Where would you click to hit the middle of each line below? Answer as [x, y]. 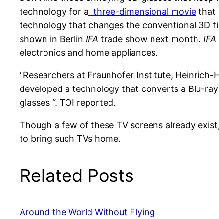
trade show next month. [152, 39]
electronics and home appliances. [89, 53]
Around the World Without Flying [87, 212]
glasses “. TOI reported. [68, 103]
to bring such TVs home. [70, 139]
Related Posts [77, 176]
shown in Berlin [53, 39]
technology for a [54, 12]
